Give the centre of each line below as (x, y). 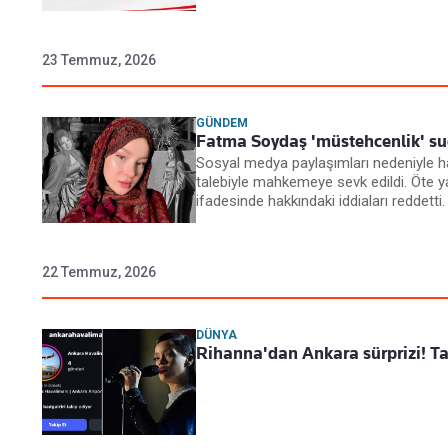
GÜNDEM (222, 123)
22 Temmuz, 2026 (99, 272)
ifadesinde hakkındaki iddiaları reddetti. (320, 201)
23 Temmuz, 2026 (99, 60)
